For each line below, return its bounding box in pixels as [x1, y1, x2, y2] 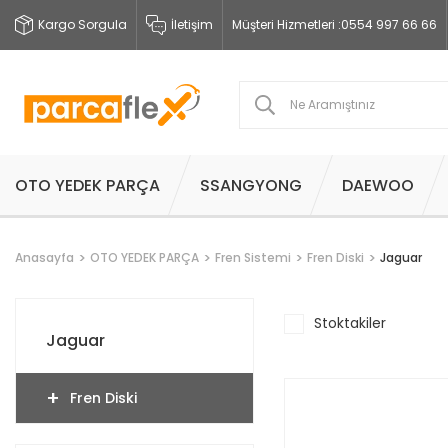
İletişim [171, 16, 213, 33]
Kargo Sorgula [38, 16, 127, 33]
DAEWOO [342, 173, 414, 197]
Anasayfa [15, 249, 74, 266]
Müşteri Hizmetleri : [232, 16, 341, 33]
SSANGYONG [200, 173, 302, 197]
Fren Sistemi [215, 249, 291, 266]
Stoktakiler [313, 312, 386, 333]
